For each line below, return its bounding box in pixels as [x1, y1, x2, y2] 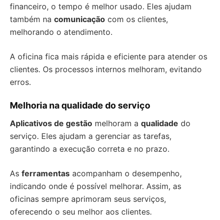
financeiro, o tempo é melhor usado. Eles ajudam [10, 1, 192, 11]
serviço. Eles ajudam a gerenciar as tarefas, [10, 131, 171, 141]
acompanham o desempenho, [70, 168, 182, 178]
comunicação [54, 14, 105, 24]
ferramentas [22, 168, 70, 178]
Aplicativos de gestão [10, 118, 92, 128]
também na [10, 14, 54, 24]
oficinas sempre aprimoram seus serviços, [10, 194, 166, 204]
